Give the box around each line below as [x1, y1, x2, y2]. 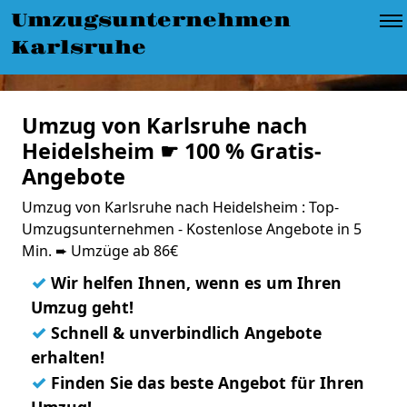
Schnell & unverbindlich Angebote [46, 322, 322, 343]
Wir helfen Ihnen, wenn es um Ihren [46, 272, 342, 293]
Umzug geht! [31, 296, 134, 318]
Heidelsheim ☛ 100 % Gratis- [22, 136, 322, 165]
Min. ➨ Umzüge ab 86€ [22, 241, 178, 261]
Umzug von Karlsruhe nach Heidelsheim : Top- [22, 197, 339, 217]
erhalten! [31, 346, 104, 368]
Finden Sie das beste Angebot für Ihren [46, 372, 364, 393]
